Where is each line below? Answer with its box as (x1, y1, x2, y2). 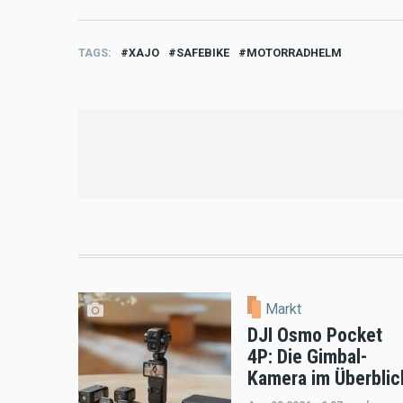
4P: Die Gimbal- (247, 345, 367, 369)
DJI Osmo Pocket (247, 324, 382, 347)
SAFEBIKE (176, 46, 229, 60)
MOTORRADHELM (246, 46, 342, 60)
